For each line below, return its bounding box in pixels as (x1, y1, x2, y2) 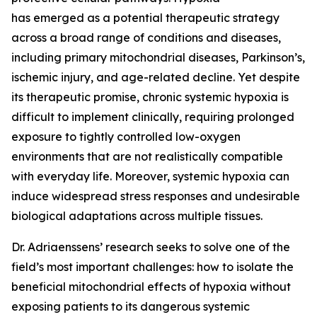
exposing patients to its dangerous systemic (11, 299, 250, 313)
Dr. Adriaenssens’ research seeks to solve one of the (11, 240, 290, 254)
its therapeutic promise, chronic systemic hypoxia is (11, 90, 289, 104)
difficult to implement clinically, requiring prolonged (11, 110, 294, 124)
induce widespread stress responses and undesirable (11, 189, 300, 203)
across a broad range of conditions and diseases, (11, 30, 281, 45)
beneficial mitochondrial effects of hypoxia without (11, 279, 291, 294)
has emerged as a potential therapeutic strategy (11, 11, 279, 25)
